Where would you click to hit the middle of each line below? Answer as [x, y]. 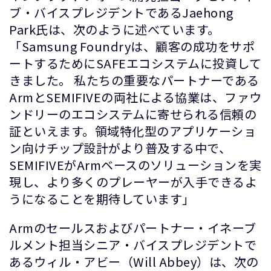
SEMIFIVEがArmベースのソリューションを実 [135, 165]
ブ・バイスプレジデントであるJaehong [121, 12]
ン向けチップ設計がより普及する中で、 [120, 148]
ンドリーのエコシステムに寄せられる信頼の [133, 114]
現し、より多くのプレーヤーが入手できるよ [133, 182]
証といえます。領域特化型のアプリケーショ [132, 131]
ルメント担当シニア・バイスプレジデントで [133, 245]
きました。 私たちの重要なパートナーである [134, 80]
